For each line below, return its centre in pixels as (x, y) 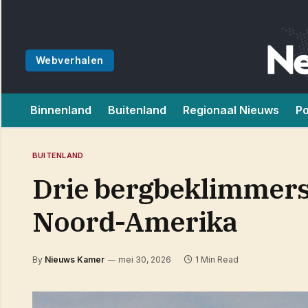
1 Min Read (217, 260)
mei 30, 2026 (145, 260)
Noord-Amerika (135, 221)
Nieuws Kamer (75, 260)
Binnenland (61, 110)
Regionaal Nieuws (231, 110)
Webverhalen (70, 60)
